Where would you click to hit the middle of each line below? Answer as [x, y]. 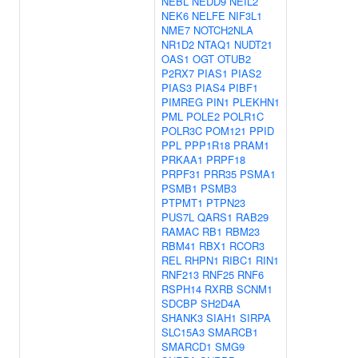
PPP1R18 [207, 145]
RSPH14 [181, 289]
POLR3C [182, 131]
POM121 [226, 131]
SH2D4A [221, 303]
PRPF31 [181, 174]
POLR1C [243, 116]
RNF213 [180, 274]
